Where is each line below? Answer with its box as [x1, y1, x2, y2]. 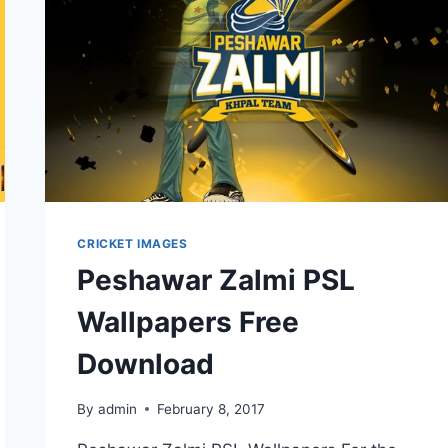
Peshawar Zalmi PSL [77, 263, 356, 298]
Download [77, 347, 215, 382]
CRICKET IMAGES [77, 236, 188, 252]
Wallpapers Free [77, 305, 300, 340]
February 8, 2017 [156, 400, 265, 417]
